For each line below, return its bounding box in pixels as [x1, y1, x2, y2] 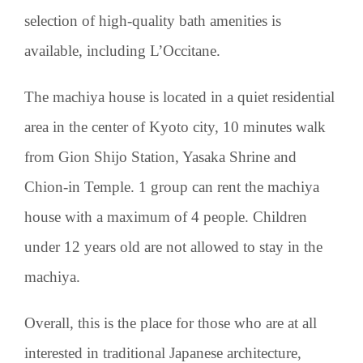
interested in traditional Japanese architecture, [24, 344, 301, 361]
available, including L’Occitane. [24, 41, 220, 59]
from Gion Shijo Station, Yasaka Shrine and [24, 147, 297, 165]
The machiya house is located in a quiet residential [24, 88, 335, 105]
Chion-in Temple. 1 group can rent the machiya [24, 177, 319, 195]
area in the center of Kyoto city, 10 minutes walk [24, 117, 326, 135]
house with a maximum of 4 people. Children [24, 207, 307, 225]
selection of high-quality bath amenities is [24, 11, 281, 29]
